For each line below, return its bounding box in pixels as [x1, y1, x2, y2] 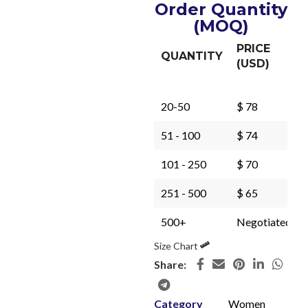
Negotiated [236, 215, 291, 228]
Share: [154, 257, 186, 271]
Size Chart [154, 240, 200, 252]
